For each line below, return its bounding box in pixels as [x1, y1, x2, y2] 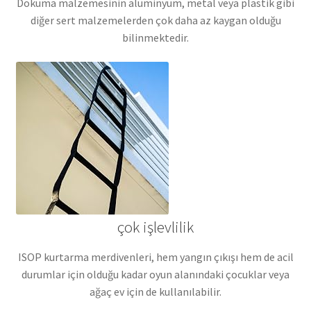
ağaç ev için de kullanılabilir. [90, 284, 221, 299]
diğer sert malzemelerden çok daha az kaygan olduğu [30, 12, 281, 27]
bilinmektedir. [122, 30, 189, 44]
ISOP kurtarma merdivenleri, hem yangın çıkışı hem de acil [17, 249, 294, 264]
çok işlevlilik [117, 217, 194, 237]
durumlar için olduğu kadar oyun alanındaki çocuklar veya [22, 267, 289, 281]
